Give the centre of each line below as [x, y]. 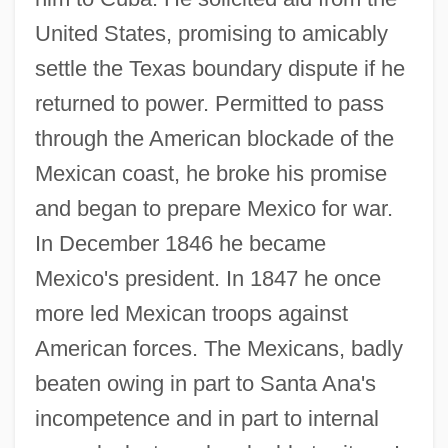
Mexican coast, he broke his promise [210, 173]
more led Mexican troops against [191, 313]
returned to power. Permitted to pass [209, 103]
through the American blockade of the [214, 138]
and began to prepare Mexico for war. [213, 208]
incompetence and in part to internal [206, 418]
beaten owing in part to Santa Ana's [205, 383]
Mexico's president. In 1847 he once [207, 278]
